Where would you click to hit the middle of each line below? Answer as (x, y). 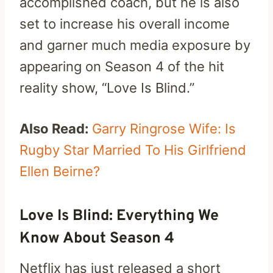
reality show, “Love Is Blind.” (107, 88)
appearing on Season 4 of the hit (122, 67)
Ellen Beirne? (60, 172)
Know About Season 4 (97, 239)
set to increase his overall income (125, 24)
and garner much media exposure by (135, 45)
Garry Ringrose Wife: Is (164, 129)
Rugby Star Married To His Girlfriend (133, 150)
